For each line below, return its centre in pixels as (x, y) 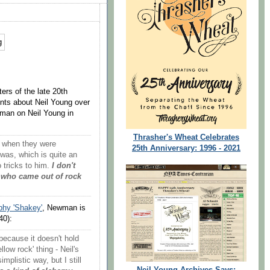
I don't (64, 166)
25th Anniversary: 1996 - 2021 (186, 149)
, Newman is (64, 208)
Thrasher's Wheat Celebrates (186, 138)
